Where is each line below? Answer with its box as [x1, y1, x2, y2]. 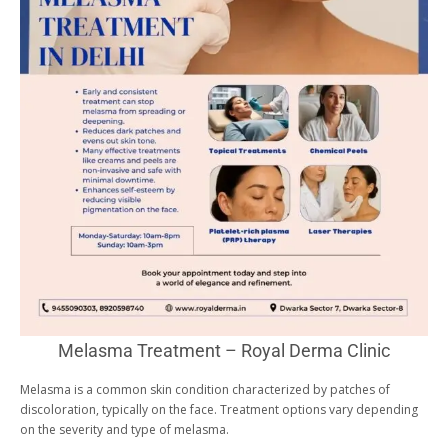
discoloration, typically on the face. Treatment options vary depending [20, 401, 418, 418]
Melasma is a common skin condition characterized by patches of [20, 381, 390, 398]
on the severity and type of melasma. [20, 421, 229, 438]
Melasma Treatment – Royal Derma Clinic [58, 340, 390, 361]
